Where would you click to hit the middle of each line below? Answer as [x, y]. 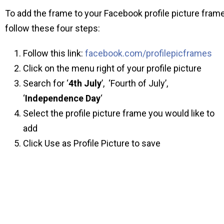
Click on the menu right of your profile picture [112, 68]
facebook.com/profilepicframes [148, 53]
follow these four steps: [52, 28]
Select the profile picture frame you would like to [119, 113]
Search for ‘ [46, 83]
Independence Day [63, 98]
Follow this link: [54, 53]
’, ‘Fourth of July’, [135, 83]
